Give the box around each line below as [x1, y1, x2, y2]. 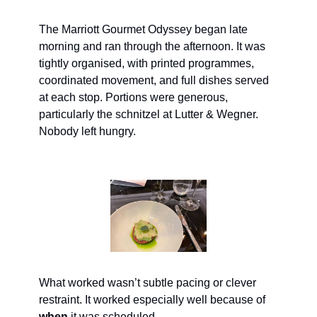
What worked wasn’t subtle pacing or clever [39, 276, 256, 289]
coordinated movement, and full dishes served [39, 74, 269, 87]
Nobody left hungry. [39, 125, 136, 138]
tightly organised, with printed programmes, [39, 57, 254, 70]
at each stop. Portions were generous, [39, 91, 228, 104]
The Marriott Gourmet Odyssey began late [39, 23, 248, 36]
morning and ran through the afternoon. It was [39, 40, 265, 53]
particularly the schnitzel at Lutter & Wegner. [39, 108, 258, 121]
